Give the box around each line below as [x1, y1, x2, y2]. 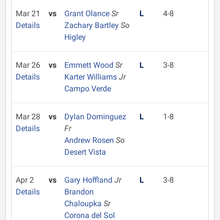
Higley [64, 32, 86, 42]
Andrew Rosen [64, 136, 116, 145]
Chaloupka [64, 199, 104, 208]
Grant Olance [64, 9, 111, 18]
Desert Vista [64, 147, 106, 157]
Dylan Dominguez [64, 112, 126, 121]
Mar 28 [16, 112, 40, 121]
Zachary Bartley [64, 21, 121, 30]
